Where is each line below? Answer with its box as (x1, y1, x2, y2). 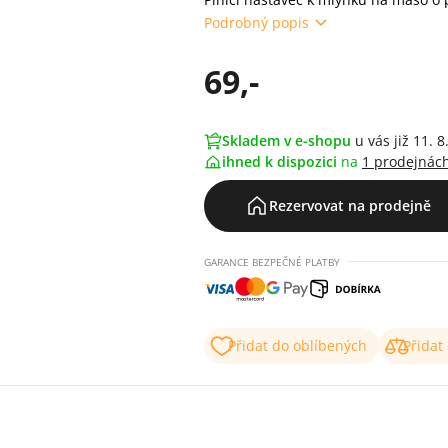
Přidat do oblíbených (228, 336, 367, 355)
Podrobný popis (204, 12, 309, 32)
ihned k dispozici (222, 152, 341, 171)
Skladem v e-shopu (222, 131, 351, 150)
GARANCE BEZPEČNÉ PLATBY (204, 255, 340, 269)
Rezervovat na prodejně (269, 196, 431, 215)
